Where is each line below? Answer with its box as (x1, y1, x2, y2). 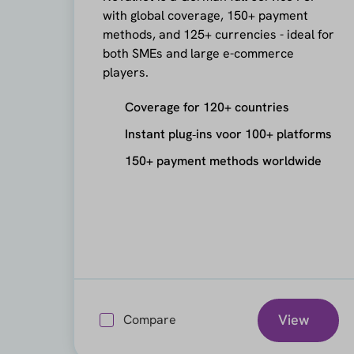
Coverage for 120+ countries (124, 99, 289, 115)
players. (102, 64, 149, 81)
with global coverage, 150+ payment (102, 7, 308, 24)
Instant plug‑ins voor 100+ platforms (124, 126, 332, 142)
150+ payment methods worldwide (124, 153, 322, 169)
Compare (122, 311, 176, 328)
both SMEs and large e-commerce (102, 45, 294, 62)
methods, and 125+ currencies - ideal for (102, 26, 334, 43)
